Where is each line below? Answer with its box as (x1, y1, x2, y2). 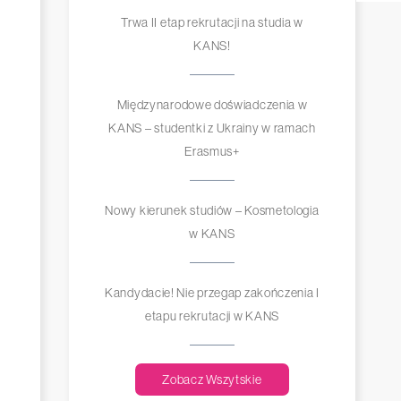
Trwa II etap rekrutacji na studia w (121, 15, 303, 30)
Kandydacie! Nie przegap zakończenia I (105, 286, 320, 301)
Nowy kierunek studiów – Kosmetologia (105, 203, 320, 218)
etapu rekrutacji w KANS (144, 309, 280, 324)
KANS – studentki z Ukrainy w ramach (108, 121, 316, 136)
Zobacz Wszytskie (162, 372, 262, 388)
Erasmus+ (184, 144, 240, 159)
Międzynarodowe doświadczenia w (116, 98, 308, 113)
